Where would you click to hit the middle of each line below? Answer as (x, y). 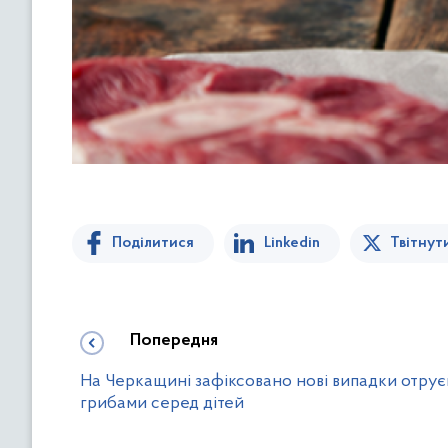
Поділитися (153, 242)
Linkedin (292, 242)
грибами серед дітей (162, 403)
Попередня (174, 340)
